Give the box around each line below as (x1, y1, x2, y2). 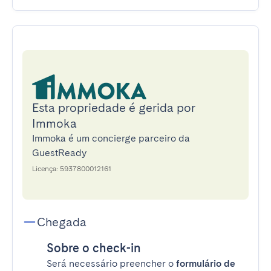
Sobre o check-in (47, 241, 141, 255)
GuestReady (32, 147, 87, 158)
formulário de (176, 258, 235, 269)
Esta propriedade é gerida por (32, 100, 195, 115)
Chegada (37, 215, 87, 229)
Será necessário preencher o (47, 258, 176, 269)
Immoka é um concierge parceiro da (32, 132, 190, 144)
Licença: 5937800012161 (32, 165, 111, 173)
